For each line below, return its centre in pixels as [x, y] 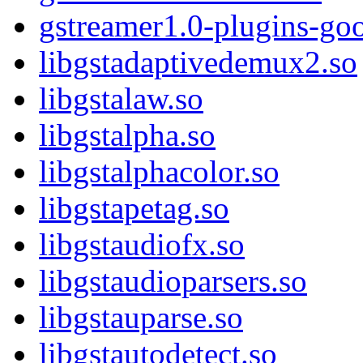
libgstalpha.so [127, 135]
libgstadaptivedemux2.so [198, 62]
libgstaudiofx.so [142, 245]
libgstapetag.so [134, 208]
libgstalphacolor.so [159, 172]
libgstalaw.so [121, 99]
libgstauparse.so [141, 318]
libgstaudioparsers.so [173, 281]
